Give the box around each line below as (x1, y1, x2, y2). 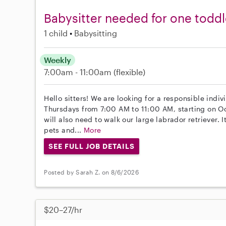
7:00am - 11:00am (44, 67, 114, 77)
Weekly (44, 55, 72, 65)
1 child (44, 28, 68, 38)
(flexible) (114, 67, 146, 77)
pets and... (44, 126, 84, 135)
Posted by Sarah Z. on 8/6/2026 (44, 168, 139, 176)
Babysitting (74, 28, 118, 38)
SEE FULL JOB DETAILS (48, 142, 135, 151)
